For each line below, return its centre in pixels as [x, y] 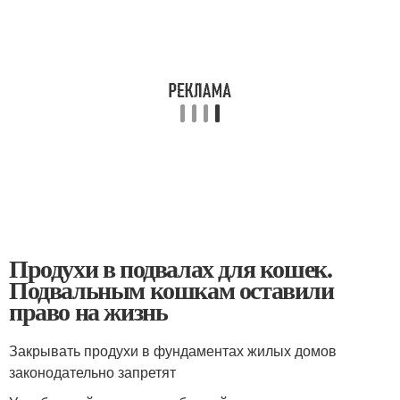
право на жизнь [88, 311]
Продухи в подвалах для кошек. [171, 268]
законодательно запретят [92, 371]
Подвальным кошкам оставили [171, 289]
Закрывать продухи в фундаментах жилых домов [173, 350]
